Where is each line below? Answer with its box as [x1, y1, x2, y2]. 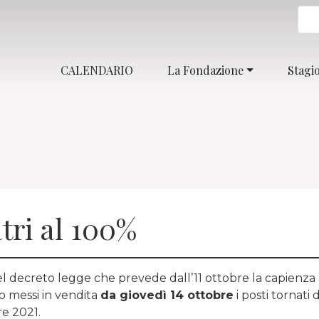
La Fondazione [167, 62, 244, 78]
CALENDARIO [61, 62, 134, 78]
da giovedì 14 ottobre [100, 288, 234, 302]
